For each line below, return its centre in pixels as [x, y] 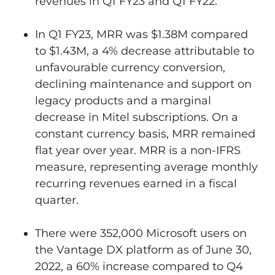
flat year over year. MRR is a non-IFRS [138, 150]
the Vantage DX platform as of [120, 250]
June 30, [229, 250]
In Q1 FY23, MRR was [93, 34]
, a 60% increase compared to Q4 [152, 266]
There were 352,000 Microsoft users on [141, 233]
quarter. [57, 200]
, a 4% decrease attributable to [170, 51]
